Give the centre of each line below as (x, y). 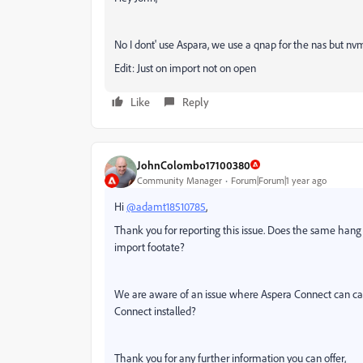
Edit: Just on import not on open (185, 68)
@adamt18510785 (166, 206)
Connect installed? (155, 311)
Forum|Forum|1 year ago (279, 180)
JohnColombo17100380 (194, 164)
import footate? (149, 247)
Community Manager (179, 180)
